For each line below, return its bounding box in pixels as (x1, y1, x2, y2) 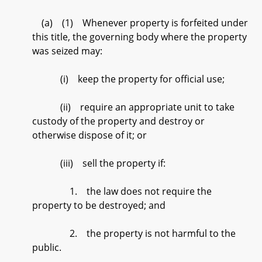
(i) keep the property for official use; (32, 73, 225, 85)
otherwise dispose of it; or (32, 129, 147, 142)
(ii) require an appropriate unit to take (32, 101, 235, 113)
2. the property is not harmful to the (32, 227, 236, 240)
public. (32, 241, 61, 254)
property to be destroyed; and (32, 199, 166, 212)
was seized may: (32, 44, 102, 57)
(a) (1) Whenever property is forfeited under (32, 16, 248, 29)
